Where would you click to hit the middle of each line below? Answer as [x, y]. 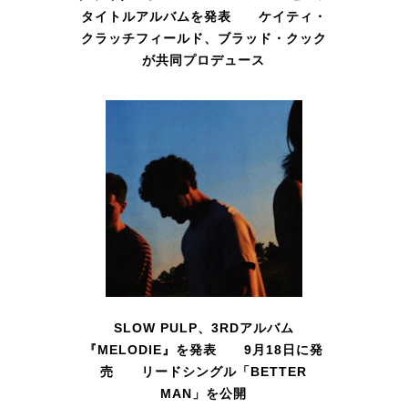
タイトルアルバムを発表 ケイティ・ [204, 17]
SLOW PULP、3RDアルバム [204, 328]
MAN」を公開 [204, 394]
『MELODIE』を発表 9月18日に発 [204, 350]
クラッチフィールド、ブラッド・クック [204, 39]
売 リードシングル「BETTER [204, 372]
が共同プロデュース [204, 61]
